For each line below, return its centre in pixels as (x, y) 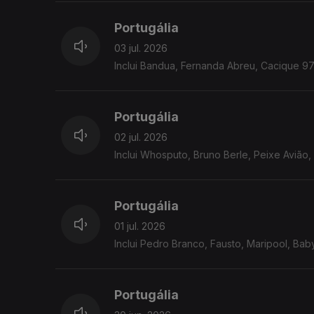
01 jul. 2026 (140, 226)
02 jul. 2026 (141, 137)
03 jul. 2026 (141, 48)
